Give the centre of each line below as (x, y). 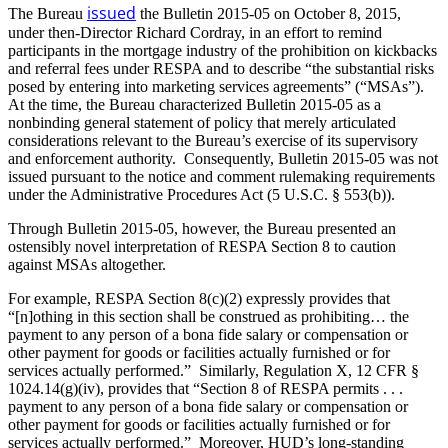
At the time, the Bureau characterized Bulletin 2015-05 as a (194, 104)
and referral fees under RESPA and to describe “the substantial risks (221, 68)
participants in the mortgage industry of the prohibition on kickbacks (222, 50)
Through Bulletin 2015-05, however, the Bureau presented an (202, 228)
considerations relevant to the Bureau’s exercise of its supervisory (213, 140)
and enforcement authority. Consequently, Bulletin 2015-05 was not (223, 158)
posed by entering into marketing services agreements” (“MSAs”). (218, 86)
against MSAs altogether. (87, 264)
